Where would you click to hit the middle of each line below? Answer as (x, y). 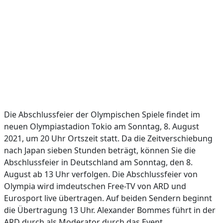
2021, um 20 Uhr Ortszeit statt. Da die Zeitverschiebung (108, 138)
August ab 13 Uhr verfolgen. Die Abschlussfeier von (101, 174)
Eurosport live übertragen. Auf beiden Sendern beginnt (108, 198)
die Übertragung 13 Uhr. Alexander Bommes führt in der (110, 210)
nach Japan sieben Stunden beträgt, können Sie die (100, 150)
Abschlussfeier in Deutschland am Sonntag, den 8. (98, 162)
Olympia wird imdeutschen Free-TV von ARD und (95, 186)
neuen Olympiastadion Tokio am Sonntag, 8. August (102, 126)
